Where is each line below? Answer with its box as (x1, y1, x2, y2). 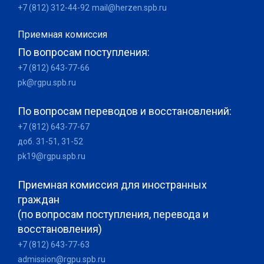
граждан (18, 193, 60, 206)
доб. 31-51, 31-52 (18, 137, 83, 146)
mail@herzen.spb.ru (92, 3, 167, 12)
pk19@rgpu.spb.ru (18, 151, 85, 161)
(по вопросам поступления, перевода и (18, 208, 209, 220)
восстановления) (18, 223, 102, 235)
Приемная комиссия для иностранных (18, 179, 207, 191)
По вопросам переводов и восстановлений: (18, 105, 232, 117)
